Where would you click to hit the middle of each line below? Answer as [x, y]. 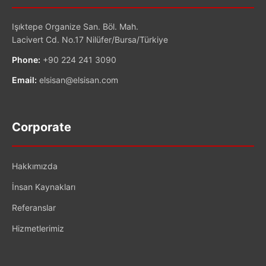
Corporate [42, 127]
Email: [24, 80]
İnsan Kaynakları [44, 186]
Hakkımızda [35, 166]
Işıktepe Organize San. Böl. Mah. [75, 26]
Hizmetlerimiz [38, 228]
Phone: [26, 59]
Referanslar [34, 207]
